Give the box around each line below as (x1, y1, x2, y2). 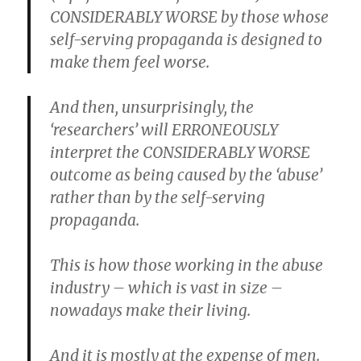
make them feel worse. (50, 52, 210, 72)
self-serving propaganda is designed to (50, 30, 323, 49)
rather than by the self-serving (50, 188, 266, 207)
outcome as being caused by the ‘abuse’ (50, 165, 323, 185)
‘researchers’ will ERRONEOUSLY (50, 120, 279, 139)
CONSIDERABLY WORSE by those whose (50, 7, 330, 27)
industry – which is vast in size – (50, 278, 284, 297)
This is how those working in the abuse (50, 255, 324, 275)
